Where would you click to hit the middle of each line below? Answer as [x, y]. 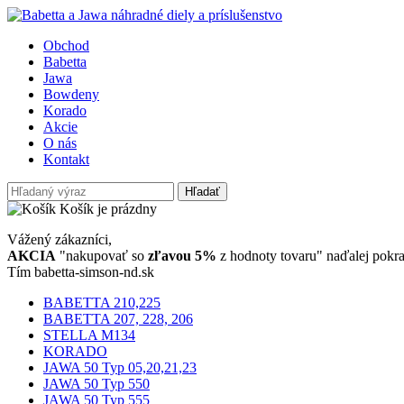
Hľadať [202, 192]
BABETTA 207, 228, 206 [118, 319]
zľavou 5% [182, 256]
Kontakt [66, 159]
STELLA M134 [89, 335]
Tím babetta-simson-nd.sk [81, 272]
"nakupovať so [102, 256]
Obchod [66, 46]
